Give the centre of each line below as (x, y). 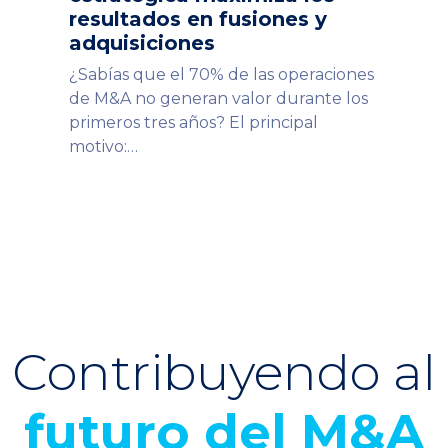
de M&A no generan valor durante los (218, 98)
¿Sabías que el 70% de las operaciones (221, 74)
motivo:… (103, 146)
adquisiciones (142, 42)
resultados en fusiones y (198, 18)
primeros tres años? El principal (193, 122)
